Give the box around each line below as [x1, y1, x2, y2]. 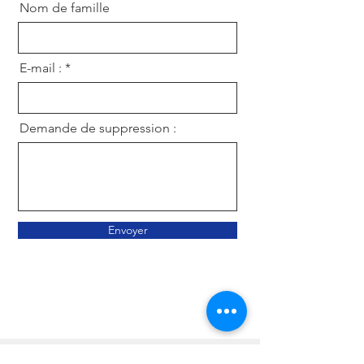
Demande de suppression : [19, 120, 176, 136]
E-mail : [19, 60, 62, 76]
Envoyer [107, 223, 148, 237]
